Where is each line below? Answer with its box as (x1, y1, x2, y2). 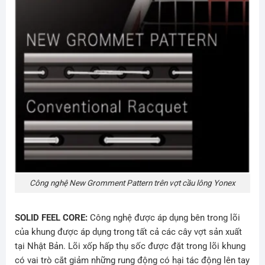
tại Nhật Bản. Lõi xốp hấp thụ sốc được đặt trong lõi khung (14, 240, 245, 251)
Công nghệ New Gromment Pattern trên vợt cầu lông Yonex (30, 178, 235, 188)
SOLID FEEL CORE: (14, 212, 88, 223)
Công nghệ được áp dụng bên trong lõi (87, 212, 240, 223)
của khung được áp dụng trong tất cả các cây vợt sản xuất (14, 226, 242, 237)
